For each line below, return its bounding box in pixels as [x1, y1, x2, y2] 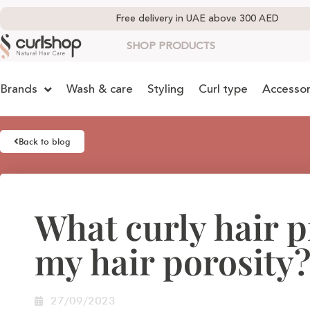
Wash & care [66, 80, 133, 98]
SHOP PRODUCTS [126, 38, 215, 54]
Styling [147, 80, 184, 98]
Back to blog [19, 136, 71, 147]
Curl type [199, 80, 248, 98]
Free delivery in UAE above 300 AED [116, 11, 279, 26]
